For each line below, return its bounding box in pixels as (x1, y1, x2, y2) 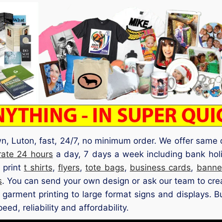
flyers (57, 162, 80, 172)
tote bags (85, 162, 124, 172)
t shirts (24, 162, 53, 172)
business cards (129, 162, 191, 172)
